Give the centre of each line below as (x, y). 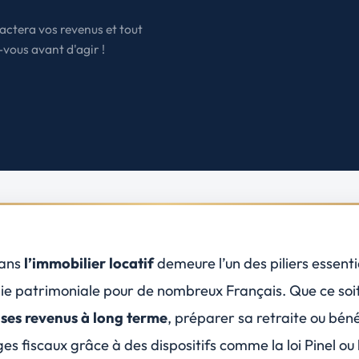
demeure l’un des (212, 263)
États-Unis (176, 13)
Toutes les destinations (205, 67)
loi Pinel (311, 345)
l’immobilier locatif (89, 263)
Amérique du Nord (186, 28)
